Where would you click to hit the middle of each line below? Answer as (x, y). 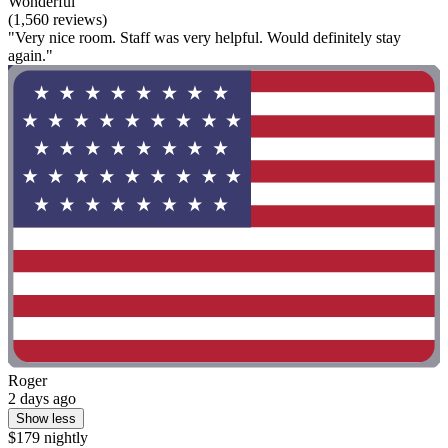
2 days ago (42, 398)
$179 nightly (48, 437)
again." (30, 56)
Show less (46, 418)
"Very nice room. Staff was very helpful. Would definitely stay (204, 38)
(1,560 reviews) (57, 20)
